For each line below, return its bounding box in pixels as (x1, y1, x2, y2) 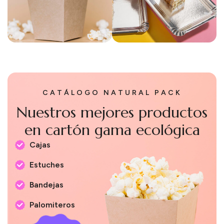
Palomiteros (29, 200, 75, 209)
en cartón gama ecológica (24, 120, 200, 139)
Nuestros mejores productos (16, 103, 207, 121)
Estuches (29, 160, 64, 169)
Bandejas (29, 180, 63, 189)
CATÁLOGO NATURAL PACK (42, 88, 182, 97)
